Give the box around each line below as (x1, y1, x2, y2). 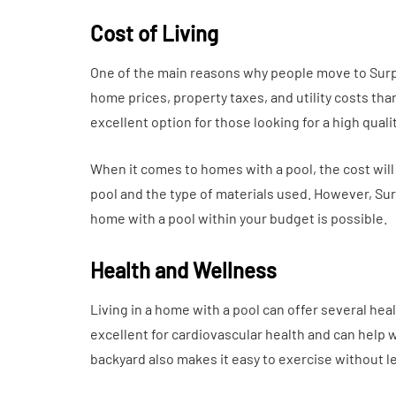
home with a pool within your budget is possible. (90, 209, 387, 226)
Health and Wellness (90, 257, 277, 283)
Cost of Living (90, 20, 218, 46)
